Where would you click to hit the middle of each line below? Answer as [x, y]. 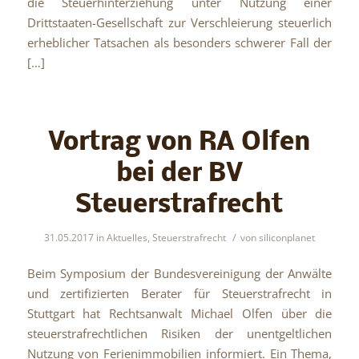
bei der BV [179, 174]
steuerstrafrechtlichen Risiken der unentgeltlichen [179, 334]
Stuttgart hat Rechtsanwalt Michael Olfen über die [179, 314]
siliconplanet [286, 237]
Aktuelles [127, 237]
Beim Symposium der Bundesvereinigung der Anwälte [179, 274]
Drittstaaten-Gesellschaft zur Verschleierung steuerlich [179, 23]
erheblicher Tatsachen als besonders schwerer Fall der [179, 43]
